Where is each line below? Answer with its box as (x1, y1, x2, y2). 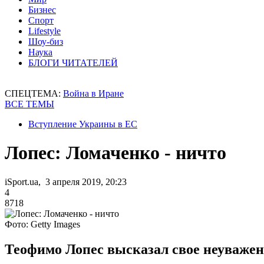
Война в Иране (63, 88, 124, 98)
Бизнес (28, 5, 56, 15)
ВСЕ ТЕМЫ (5, 99, 54, 109)
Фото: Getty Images (5, 219, 80, 229)
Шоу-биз (28, 37, 63, 47)
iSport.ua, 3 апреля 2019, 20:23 (5, 176, 127, 187)
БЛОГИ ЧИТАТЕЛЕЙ (28, 58, 118, 68)
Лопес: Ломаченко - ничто (5, 142, 226, 164)
